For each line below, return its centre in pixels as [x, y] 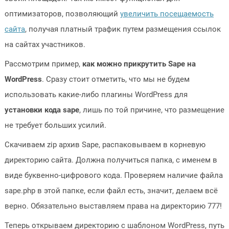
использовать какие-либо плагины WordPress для [96, 95]
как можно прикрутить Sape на [139, 64]
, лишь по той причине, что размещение [152, 110]
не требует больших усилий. [55, 125]
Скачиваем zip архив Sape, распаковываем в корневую [105, 145]
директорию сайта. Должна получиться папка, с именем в [111, 160]
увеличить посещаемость [167, 14]
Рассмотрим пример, [43, 64]
